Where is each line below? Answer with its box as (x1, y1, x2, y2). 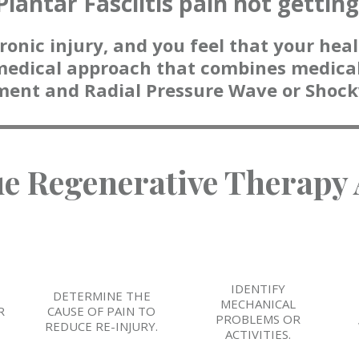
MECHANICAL (220, 295, 296, 312)
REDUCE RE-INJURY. (45, 318, 158, 335)
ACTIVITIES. (224, 325, 291, 342)
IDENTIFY (230, 280, 285, 296)
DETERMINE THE (52, 288, 151, 305)
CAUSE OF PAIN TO (47, 303, 155, 320)
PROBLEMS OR (215, 310, 301, 327)
